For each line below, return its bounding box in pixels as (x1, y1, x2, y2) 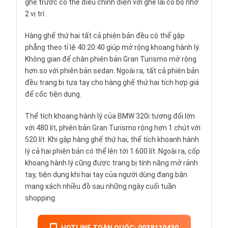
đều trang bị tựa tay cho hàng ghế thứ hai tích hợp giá (25, 78, 199, 87)
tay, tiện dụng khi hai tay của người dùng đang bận (25, 170, 187, 179)
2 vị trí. (25, 10, 46, 18)
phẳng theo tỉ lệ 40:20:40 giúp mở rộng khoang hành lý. (25, 43, 200, 52)
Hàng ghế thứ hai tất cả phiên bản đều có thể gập (25, 32, 185, 40)
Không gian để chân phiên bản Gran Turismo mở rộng (25, 55, 196, 64)
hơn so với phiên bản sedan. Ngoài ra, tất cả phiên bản (25, 67, 199, 75)
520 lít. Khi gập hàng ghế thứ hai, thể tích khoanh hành (25, 135, 199, 144)
